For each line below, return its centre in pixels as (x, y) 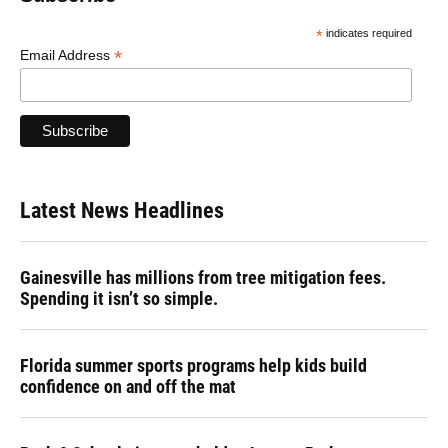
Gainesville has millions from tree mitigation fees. (203, 277)
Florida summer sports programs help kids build (193, 365)
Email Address (67, 55)
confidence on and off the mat (128, 386)
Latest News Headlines (122, 210)
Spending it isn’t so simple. (119, 298)
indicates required (367, 33)
